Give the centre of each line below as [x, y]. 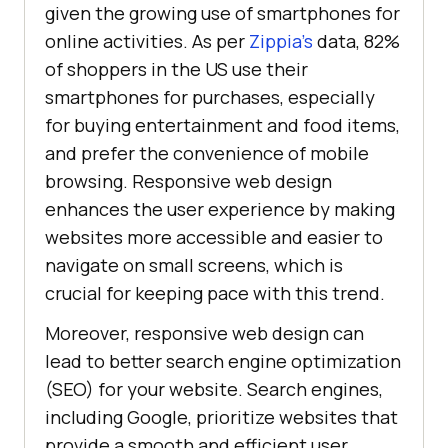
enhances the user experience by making [220, 208]
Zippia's [281, 40]
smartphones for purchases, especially [210, 96]
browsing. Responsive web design [188, 180]
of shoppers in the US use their [176, 68]
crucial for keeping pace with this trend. [215, 292]
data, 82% [356, 40]
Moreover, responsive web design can [204, 332]
